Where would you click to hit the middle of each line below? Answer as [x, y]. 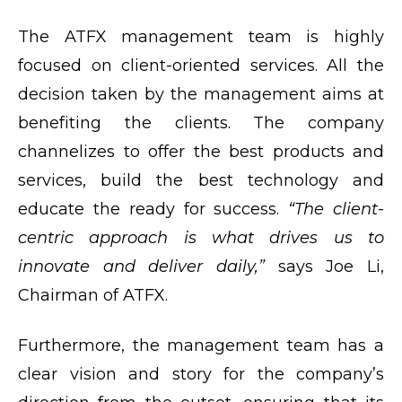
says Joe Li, [331, 266]
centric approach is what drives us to [201, 237]
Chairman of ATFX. [95, 295]
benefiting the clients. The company [201, 122]
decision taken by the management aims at [201, 94]
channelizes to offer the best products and [201, 151]
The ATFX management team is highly [201, 36]
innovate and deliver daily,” [148, 266]
